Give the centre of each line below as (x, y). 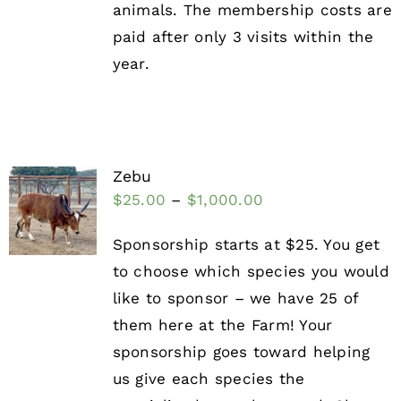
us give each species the (209, 379)
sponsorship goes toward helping (241, 352)
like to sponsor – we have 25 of (235, 299)
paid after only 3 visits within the (243, 37)
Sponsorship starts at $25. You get (246, 245)
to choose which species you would (251, 272)
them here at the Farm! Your (222, 325)
